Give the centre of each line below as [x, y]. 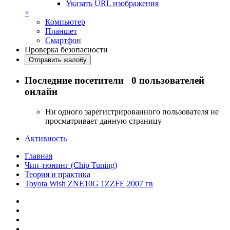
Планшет [61, 31]
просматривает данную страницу [103, 121]
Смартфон [63, 41]
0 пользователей [168, 81]
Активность [46, 138]
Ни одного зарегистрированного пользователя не [132, 111]
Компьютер [65, 22]
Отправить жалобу [58, 60]
